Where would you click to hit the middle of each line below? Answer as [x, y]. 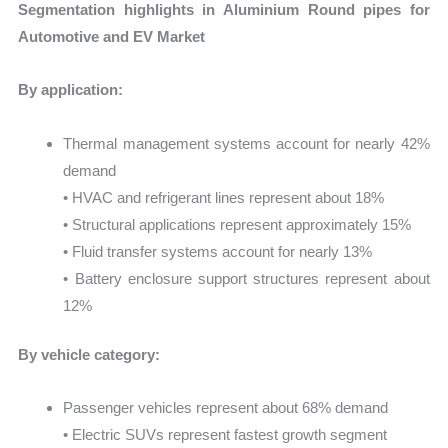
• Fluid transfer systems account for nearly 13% [218, 251]
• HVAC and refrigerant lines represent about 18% [224, 197]
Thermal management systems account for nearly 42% [246, 143]
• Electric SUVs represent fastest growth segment [225, 435]
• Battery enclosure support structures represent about [246, 278]
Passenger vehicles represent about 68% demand [226, 408]
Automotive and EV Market [112, 37]
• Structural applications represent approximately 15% [237, 224]
